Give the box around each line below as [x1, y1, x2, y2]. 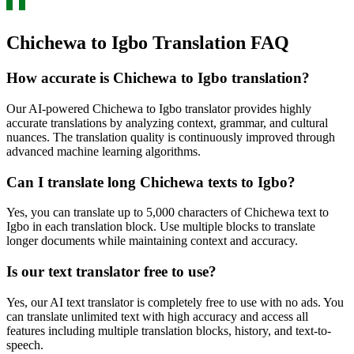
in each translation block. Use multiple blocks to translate [29, 220, 315, 234]
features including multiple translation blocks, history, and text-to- [6, 323, 331, 337]
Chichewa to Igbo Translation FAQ [6, 32, 289, 54]
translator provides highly [182, 101, 311, 115]
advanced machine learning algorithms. [6, 144, 201, 158]
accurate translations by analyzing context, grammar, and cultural [6, 115, 328, 130]
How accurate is [6, 70, 113, 87]
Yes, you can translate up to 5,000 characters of [6, 205, 244, 220]
